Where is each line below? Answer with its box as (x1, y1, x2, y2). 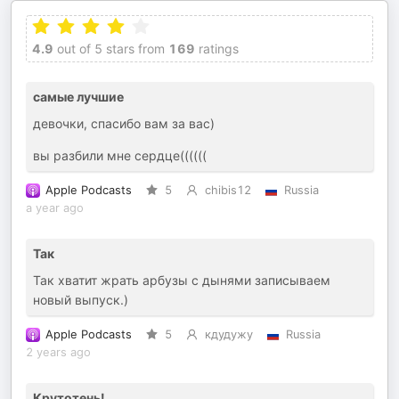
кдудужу (204, 328, 253, 341)
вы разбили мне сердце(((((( (33, 148, 207, 163)
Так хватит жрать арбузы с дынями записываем (33, 273, 330, 288)
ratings (195, 41, 239, 56)
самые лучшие (33, 89, 124, 104)
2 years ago (26, 346, 91, 359)
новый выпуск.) (33, 292, 128, 307)
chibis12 (204, 183, 251, 197)
